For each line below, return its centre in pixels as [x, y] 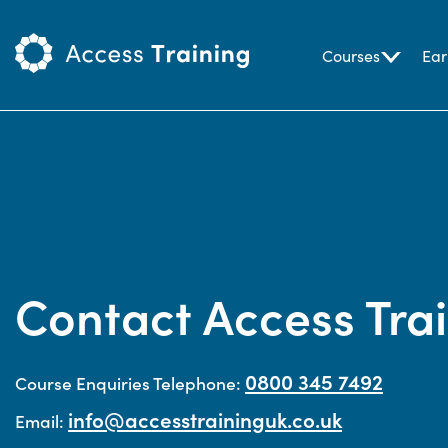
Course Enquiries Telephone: [130, 382]
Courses [351, 55]
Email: [41, 420]
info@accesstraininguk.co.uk [205, 419]
